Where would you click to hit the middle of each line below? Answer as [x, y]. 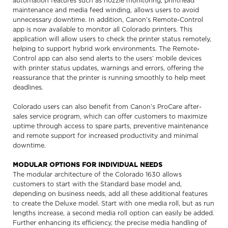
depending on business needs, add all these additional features [110, 194]
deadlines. [28, 88]
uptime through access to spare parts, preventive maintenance [110, 126]
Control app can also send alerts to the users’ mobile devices [107, 59]
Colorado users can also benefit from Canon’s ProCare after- [107, 107]
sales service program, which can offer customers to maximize [110, 117]
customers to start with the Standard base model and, [97, 184]
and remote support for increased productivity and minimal [105, 136]
